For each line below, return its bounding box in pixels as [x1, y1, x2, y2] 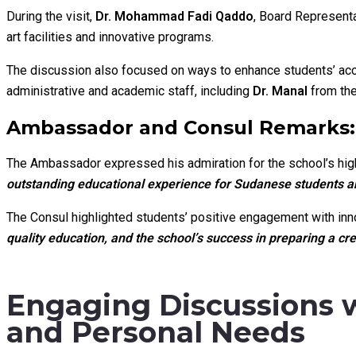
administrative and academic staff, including [6, 83, 253, 99]
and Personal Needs [6, 315, 305, 350]
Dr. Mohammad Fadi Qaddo [95, 8, 253, 24]
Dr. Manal [253, 83, 308, 99]
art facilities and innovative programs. [6, 29, 214, 44]
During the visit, [6, 8, 95, 24]
